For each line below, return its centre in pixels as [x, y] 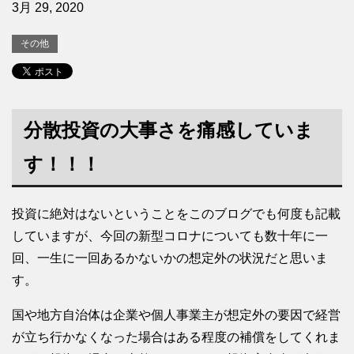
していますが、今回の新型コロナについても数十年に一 [170, 235]
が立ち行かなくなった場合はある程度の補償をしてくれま [176, 337]
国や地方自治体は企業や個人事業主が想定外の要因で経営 [176, 314]
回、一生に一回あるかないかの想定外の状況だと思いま [170, 258]
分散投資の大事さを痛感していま [169, 130]
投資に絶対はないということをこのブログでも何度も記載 [176, 213]
